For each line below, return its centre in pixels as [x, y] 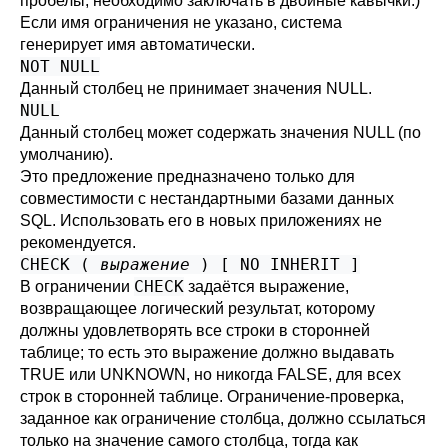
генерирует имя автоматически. [137, 44]
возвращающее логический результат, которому [197, 308]
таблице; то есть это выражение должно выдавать [207, 352]
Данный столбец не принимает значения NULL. [196, 88]
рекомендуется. [78, 242]
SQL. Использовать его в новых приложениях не [201, 220]
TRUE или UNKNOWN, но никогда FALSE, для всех [210, 374]
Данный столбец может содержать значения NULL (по [220, 132]
